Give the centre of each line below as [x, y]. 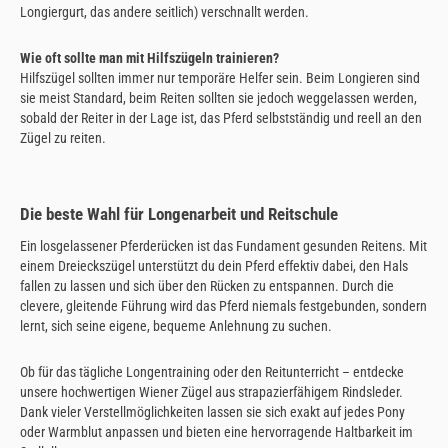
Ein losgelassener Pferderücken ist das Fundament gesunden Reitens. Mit [223, 246]
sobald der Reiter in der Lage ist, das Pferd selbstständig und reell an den [221, 118]
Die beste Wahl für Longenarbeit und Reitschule [179, 213]
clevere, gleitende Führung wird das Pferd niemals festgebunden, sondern [223, 306]
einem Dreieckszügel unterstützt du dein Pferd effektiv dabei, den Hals [214, 266]
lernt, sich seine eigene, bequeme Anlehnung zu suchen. [176, 326]
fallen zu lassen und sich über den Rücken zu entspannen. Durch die [207, 286]
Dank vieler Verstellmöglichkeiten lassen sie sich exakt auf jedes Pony [212, 412]
